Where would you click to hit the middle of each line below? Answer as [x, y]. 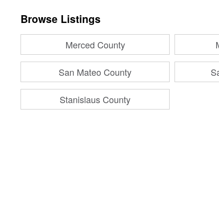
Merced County [95, 44]
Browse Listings [61, 19]
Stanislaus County [95, 99]
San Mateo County [95, 72]
